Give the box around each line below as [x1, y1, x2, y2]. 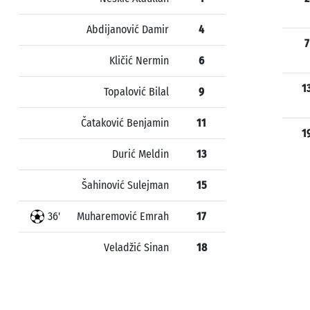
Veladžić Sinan [104, 241, 169, 254]
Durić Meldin [112, 147, 169, 161]
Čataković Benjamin [81, 116, 169, 129]
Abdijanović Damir [86, 23, 169, 36]
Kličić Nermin [109, 54, 169, 67]
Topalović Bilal [104, 85, 169, 98]
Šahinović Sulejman [82, 179, 169, 192]
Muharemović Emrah [77, 210, 169, 223]
